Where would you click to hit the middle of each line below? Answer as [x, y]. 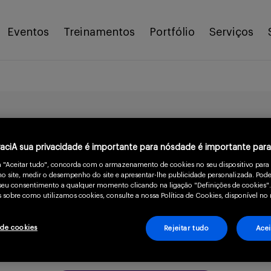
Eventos [28, 32]
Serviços [231, 32]
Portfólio [172, 32]
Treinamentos [99, 32]
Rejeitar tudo [186, 229]
